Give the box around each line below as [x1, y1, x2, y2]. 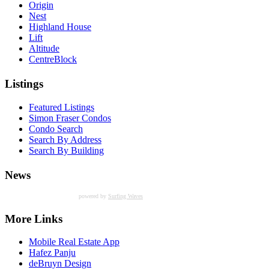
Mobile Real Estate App [29, 237, 119, 247]
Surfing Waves [108, 193, 143, 200]
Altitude [29, 43, 59, 53]
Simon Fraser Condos [29, 112, 111, 123]
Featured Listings [29, 101, 94, 112]
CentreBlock [29, 53, 77, 64]
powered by [79, 193, 108, 200]
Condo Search [29, 123, 83, 134]
